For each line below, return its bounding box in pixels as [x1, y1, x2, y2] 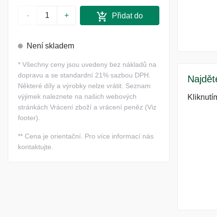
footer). [18, 114, 40, 122]
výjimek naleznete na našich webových [18, 93, 137, 101]
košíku [108, 27, 131, 36]
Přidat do [110, 12, 143, 20]
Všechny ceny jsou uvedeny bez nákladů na [22, 61, 156, 69]
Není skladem [27, 42, 74, 50]
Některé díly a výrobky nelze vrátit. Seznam [18, 82, 151, 90]
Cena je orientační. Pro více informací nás [25, 132, 154, 140]
